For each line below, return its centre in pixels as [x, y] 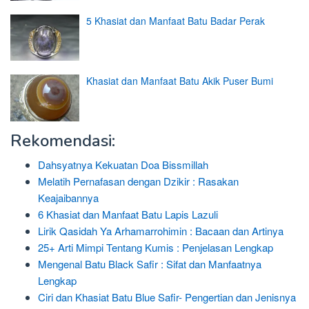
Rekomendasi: [63, 140]
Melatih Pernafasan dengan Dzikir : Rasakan [138, 181]
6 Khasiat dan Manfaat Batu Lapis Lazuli [128, 214]
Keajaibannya [68, 197]
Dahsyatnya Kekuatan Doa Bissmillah [123, 164]
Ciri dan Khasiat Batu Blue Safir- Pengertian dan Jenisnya [167, 297]
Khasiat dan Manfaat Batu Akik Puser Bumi [180, 81]
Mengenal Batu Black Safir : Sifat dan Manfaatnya [150, 263]
